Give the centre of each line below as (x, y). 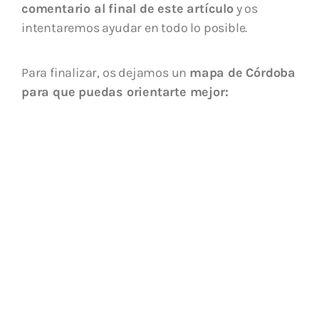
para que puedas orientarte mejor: (125, 92)
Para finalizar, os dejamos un (105, 73)
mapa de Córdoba (243, 73)
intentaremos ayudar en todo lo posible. (135, 28)
